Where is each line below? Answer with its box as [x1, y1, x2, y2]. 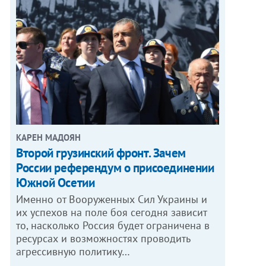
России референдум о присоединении [16, 160, 214, 176]
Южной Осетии [16, 175, 95, 191]
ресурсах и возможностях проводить [16, 232, 191, 246]
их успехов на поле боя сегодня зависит [16, 205, 208, 220]
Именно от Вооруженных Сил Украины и [16, 192, 208, 207]
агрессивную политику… [16, 245, 131, 259]
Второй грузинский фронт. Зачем [16, 145, 186, 161]
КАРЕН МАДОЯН [16, 132, 81, 144]
